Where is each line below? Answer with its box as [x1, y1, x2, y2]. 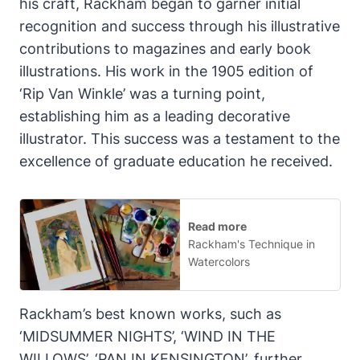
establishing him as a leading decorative [19, 107, 290, 125]
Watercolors [188, 255, 250, 269]
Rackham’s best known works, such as [19, 305, 281, 323]
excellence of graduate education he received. [19, 152, 333, 170]
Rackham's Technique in [188, 237, 315, 252]
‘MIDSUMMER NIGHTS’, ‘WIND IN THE [19, 328, 276, 346]
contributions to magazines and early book [19, 39, 311, 57]
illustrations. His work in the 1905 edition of [19, 62, 313, 80]
